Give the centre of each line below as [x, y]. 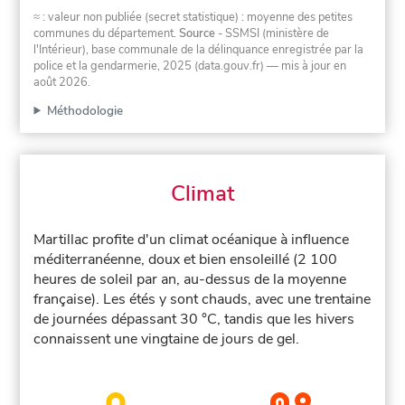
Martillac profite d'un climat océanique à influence [192, 239]
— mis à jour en [306, 66]
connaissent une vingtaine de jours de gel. [167, 339]
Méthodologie [85, 110]
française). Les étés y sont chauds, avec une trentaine [202, 299]
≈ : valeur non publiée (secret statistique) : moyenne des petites [193, 17]
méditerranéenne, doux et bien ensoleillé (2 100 [186, 259]
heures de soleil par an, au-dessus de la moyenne [190, 279]
